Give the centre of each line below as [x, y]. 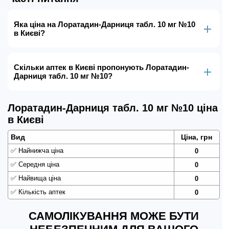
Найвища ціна [39, 178]
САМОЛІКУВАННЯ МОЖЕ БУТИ [114, 216]
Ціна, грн [197, 137]
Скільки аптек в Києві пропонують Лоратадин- [101, 67]
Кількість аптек [41, 192]
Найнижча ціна [40, 151]
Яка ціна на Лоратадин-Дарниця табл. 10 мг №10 [105, 24]
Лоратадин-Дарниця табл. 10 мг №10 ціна [113, 108]
